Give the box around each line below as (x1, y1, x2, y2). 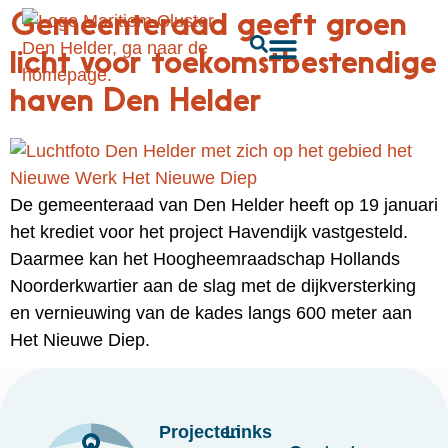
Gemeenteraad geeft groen (10, 11, 407, 43)
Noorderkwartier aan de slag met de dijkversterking (10, 276, 416, 296)
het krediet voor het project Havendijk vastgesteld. (10, 222, 408, 242)
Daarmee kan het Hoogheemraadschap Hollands (10, 249, 400, 269)
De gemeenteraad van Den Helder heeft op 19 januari (10, 195, 438, 215)
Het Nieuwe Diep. (10, 330, 150, 350)
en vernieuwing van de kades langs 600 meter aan (10, 303, 412, 323)
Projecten (159, 422, 242, 443)
